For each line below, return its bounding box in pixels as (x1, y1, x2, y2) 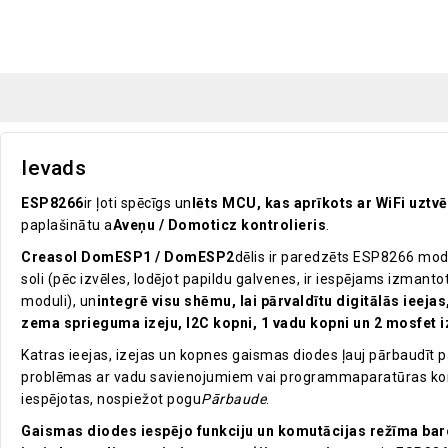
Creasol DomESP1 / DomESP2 (21, 249, 235, 266)
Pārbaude (201, 391, 266, 408)
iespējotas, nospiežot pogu (21, 391, 201, 408)
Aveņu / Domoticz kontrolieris (112, 217, 326, 234)
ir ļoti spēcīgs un (83, 195, 192, 212)
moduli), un (21, 293, 97, 310)
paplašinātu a (21, 217, 113, 234)
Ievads (21, 156, 86, 181)
